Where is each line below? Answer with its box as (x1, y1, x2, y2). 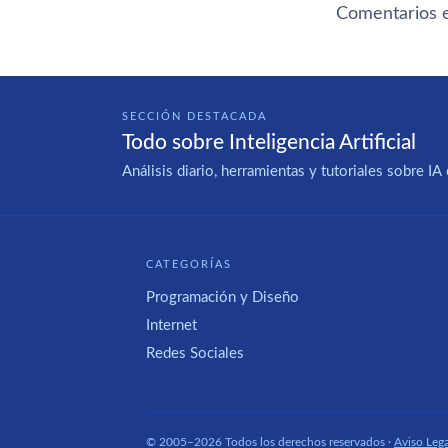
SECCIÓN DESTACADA (122, 110, 267, 122)
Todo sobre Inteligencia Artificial (122, 132, 416, 154)
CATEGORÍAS (146, 259, 232, 271)
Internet (146, 318, 197, 334)
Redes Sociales (146, 346, 244, 362)
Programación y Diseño (146, 289, 299, 305)
